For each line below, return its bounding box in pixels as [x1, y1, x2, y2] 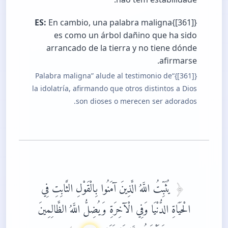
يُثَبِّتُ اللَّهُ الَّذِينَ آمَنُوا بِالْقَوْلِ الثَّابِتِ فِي [41, 172, 174, 199]
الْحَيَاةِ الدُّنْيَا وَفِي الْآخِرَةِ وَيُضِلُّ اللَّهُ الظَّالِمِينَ [38, 192, 190, 220]
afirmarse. [159, 54, 197, 66]
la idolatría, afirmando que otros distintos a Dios [32, 83, 197, 93]
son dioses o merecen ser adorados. [76, 96, 197, 106]
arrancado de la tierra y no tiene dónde [46, 42, 197, 53]
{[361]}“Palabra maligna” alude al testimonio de [35, 70, 172, 80]
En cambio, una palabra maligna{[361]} [46, 16, 197, 28]
